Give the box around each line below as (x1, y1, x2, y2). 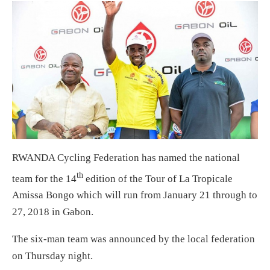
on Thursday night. (12, 250, 93, 262)
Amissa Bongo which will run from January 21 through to (12, 189, 257, 201)
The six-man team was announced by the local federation (12, 233, 255, 245)
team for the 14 (12, 172, 77, 184)
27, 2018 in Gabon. (12, 206, 93, 218)
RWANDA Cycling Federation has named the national (12, 151, 240, 163)
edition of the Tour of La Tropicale (83, 172, 233, 184)
